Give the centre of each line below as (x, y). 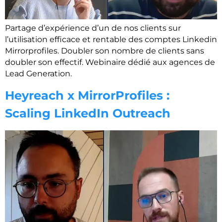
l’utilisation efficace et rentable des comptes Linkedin (111, 40)
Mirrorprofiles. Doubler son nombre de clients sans (105, 51)
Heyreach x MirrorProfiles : (87, 95)
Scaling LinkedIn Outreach (88, 113)
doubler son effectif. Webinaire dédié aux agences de (110, 62)
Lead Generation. (38, 74)
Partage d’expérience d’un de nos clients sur (93, 28)
